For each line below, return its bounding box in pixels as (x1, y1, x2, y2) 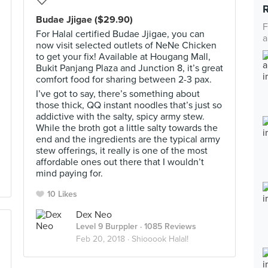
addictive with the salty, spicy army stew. (36, 111, 205, 123)
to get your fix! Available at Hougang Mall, (36, 51, 211, 63)
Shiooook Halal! (132, 234, 188, 244)
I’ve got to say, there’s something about (36, 88, 200, 100)
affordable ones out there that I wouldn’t (36, 156, 204, 168)
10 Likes (47, 189, 77, 199)
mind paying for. (36, 167, 103, 179)
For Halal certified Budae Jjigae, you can (36, 28, 205, 40)
